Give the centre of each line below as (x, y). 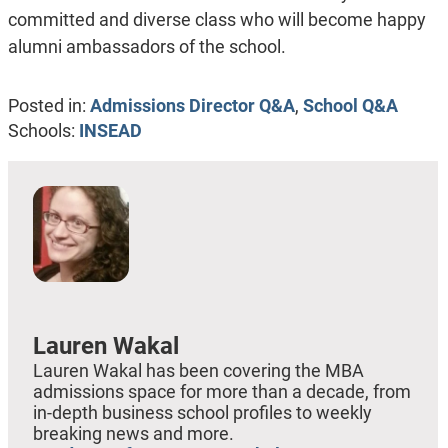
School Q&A (350, 105)
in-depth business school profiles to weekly (202, 413)
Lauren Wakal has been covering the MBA (198, 371)
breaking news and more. (133, 434)
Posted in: (46, 105)
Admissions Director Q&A (192, 105)
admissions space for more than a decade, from (221, 392)
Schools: (43, 131)
